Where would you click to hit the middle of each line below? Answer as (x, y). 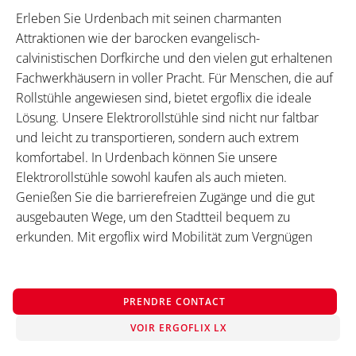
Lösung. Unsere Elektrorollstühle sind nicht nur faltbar (167, 118)
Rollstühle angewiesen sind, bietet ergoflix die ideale (164, 98)
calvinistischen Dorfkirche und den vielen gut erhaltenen (174, 58)
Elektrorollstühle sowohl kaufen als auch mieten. (151, 178)
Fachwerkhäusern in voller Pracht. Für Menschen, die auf (174, 78)
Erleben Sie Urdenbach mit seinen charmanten (149, 19)
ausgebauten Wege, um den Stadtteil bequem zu (153, 217)
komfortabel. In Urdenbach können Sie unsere (147, 158)
